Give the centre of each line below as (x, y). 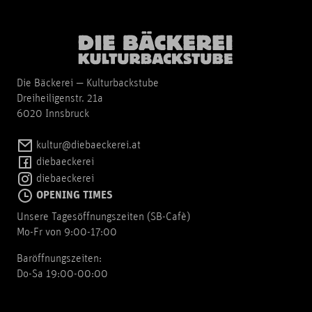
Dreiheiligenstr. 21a (60, 99)
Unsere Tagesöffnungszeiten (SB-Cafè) (103, 218)
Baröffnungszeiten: (59, 259)
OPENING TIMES (73, 196)
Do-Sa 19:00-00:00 (62, 275)
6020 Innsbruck (53, 115)
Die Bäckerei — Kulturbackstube (88, 84)
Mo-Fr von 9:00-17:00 (67, 233)
